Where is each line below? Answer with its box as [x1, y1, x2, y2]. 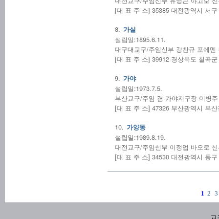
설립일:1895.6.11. [115, 35, 166, 44]
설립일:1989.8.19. [115, 132, 166, 142]
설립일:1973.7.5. [115, 84, 162, 93]
